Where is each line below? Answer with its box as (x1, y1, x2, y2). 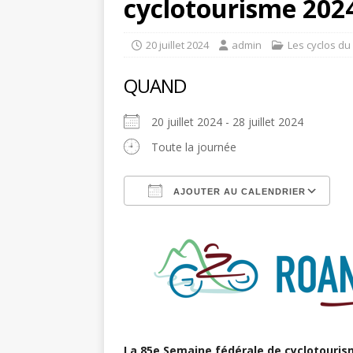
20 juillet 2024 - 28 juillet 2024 (151, 114, 316, 130)
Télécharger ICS (151, 213, 237, 229)
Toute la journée (151, 139, 236, 155)
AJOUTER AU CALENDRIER (170, 187, 306, 197)
